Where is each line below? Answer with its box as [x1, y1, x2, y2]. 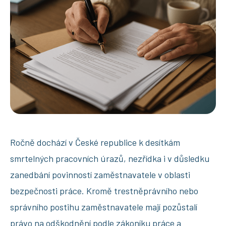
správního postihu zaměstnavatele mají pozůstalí [10, 201, 197, 212]
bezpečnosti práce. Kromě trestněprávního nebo [10, 185, 198, 196]
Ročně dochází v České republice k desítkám [10, 136, 180, 148]
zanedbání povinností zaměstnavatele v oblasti [10, 168, 190, 180]
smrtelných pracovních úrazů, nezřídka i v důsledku [10, 152, 209, 164]
